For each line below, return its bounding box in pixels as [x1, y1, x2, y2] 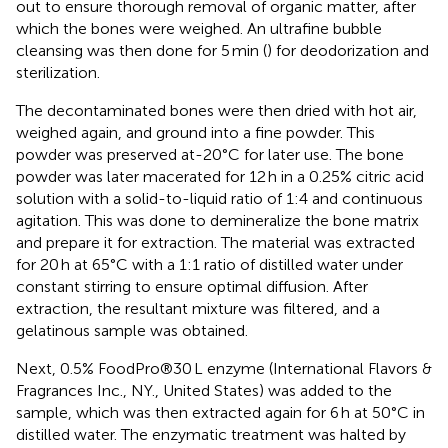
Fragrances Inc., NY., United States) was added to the [16, 380, 392, 400]
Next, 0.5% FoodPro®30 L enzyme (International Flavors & [16, 358, 432, 378]
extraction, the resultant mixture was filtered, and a [16, 298, 380, 318]
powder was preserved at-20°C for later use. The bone [16, 144, 404, 164]
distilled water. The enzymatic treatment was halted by [16, 424, 406, 444]
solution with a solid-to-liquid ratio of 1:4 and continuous [16, 188, 423, 208]
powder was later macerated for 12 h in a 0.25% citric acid [16, 166, 424, 186]
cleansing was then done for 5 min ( [16, 40, 267, 60]
